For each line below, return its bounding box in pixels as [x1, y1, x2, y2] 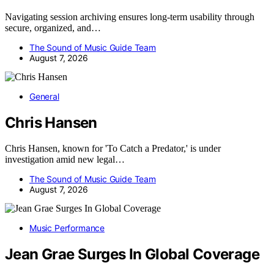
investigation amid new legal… [5, 154, 125, 165]
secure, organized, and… [5, 22, 101, 33]
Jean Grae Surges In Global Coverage [5, 245, 259, 264]
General [29, 91, 59, 102]
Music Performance [29, 223, 105, 234]
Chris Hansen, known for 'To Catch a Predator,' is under [5, 143, 221, 154]
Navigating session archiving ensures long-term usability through [5, 11, 254, 22]
